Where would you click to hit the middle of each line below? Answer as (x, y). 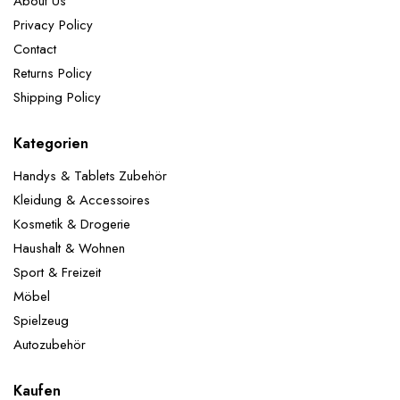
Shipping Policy (57, 97)
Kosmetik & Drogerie (72, 224)
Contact (35, 49)
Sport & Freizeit (57, 272)
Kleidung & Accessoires (82, 200)
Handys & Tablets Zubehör (91, 175)
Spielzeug (41, 320)
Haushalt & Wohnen (69, 248)
